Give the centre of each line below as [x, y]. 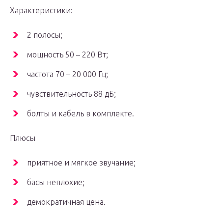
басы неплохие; [56, 182]
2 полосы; [45, 35]
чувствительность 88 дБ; [71, 94]
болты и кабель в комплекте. [81, 114]
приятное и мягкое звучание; [81, 163]
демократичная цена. [66, 202]
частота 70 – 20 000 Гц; [68, 74]
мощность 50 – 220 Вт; [68, 55]
